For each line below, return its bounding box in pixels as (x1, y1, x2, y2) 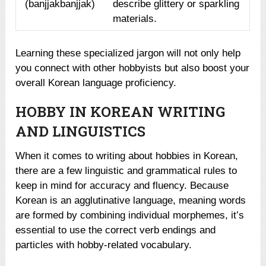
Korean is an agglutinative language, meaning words (15, 194, 246, 206)
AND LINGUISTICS (15, 121, 146, 141)
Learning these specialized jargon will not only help (15, 47, 241, 59)
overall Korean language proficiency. (15, 77, 177, 88)
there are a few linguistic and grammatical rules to (15, 164, 237, 176)
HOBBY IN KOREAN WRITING (15, 102, 226, 121)
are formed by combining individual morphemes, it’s (15, 209, 245, 221)
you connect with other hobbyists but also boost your (15, 62, 250, 74)
